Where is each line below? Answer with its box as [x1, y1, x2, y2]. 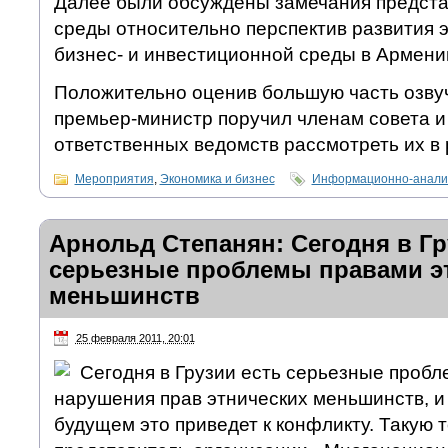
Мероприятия [74, 172, 154, 187]
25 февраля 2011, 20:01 [75, 332, 195, 345]
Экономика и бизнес [159, 172, 275, 187]
